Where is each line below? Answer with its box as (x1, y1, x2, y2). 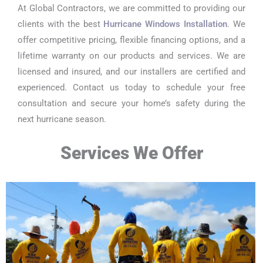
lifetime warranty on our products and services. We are (18, 50, 245, 61)
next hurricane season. (18, 113, 106, 124)
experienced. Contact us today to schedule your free (18, 82, 245, 93)
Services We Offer (60, 143, 203, 164)
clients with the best (18, 18, 104, 29)
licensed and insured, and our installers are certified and (18, 66, 245, 77)
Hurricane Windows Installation (103, 18, 228, 29)
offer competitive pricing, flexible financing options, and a (18, 34, 245, 45)
